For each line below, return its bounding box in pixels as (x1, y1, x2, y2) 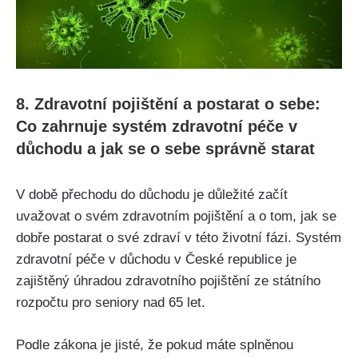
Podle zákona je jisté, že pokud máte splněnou (16, 336, 293, 352)
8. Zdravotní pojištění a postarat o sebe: (16, 95, 320, 113)
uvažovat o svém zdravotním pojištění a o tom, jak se (16, 209, 336, 225)
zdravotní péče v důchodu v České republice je (16, 252, 296, 268)
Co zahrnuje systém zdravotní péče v (16, 117, 297, 136)
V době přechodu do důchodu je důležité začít (16, 187, 288, 203)
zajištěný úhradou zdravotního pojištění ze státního (16, 273, 320, 289)
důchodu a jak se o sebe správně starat (16, 140, 315, 158)
